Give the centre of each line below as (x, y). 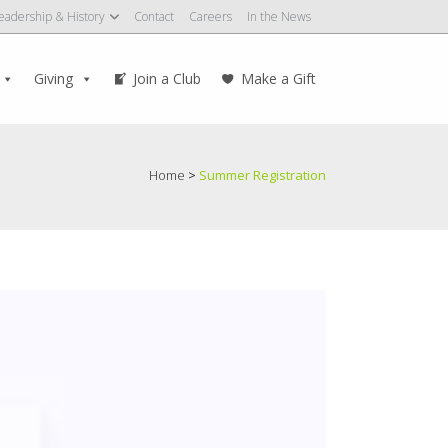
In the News (279, 16)
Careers (210, 16)
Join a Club (167, 78)
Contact (154, 16)
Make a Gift (278, 78)
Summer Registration (262, 175)
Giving (53, 78)
